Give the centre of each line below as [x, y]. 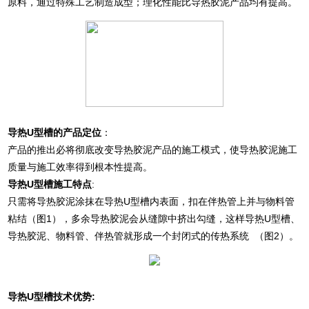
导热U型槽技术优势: [52, 297]
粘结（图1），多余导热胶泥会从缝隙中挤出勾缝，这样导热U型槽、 [154, 219]
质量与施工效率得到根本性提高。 [80, 167]
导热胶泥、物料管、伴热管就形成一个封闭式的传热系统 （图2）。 [153, 236]
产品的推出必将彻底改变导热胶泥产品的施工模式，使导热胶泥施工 [153, 150]
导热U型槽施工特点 [50, 184]
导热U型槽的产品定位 [55, 132]
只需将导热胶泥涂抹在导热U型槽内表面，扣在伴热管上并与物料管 [151, 201]
